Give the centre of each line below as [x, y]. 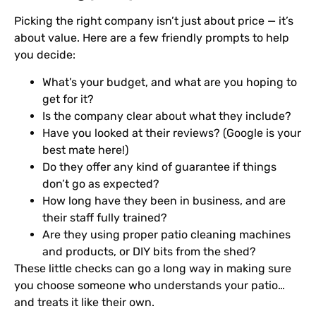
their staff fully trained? [105, 217]
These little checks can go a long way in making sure [153, 268]
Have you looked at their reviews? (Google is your [172, 133]
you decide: [45, 55]
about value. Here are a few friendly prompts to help [152, 38]
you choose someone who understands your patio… [150, 285]
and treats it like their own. [84, 302]
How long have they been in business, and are [164, 200]
